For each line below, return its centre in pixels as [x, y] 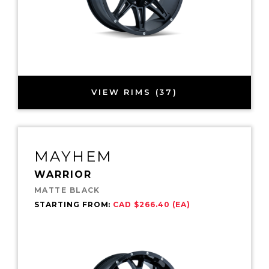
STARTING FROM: [74, 204]
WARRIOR [63, 174]
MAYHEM [74, 156]
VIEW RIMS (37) [134, 92]
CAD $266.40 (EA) [152, 204]
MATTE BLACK [67, 190]
